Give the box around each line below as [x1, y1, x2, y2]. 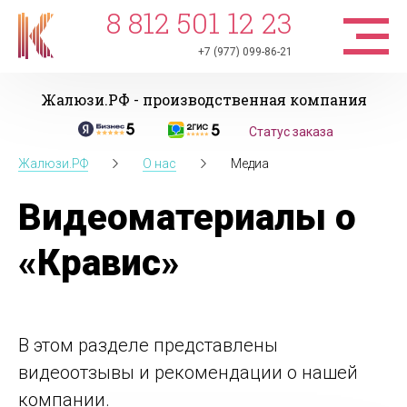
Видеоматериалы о [18, 196, 356, 239]
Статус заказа [248, 124, 333, 139]
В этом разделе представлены [18, 334, 278, 356]
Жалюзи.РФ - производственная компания [40, 90, 367, 109]
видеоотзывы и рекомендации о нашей [18, 362, 358, 383]
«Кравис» [18, 242, 180, 284]
